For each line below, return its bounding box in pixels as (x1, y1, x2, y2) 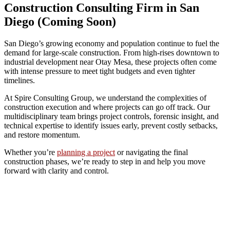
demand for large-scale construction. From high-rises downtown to (4, 48, 219, 57)
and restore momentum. (4, 130, 80, 139)
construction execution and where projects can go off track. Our (4, 102, 210, 111)
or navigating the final (115, 147, 188, 157)
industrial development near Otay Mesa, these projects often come (4, 57, 217, 66)
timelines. (4, 75, 35, 85)
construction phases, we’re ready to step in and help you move (4, 157, 205, 166)
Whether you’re (4, 147, 57, 157)
